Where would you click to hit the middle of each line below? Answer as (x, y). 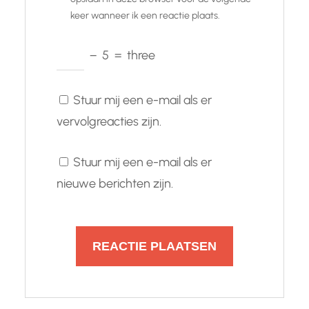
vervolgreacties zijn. (109, 122)
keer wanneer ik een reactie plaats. (145, 16)
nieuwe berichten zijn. (115, 184)
